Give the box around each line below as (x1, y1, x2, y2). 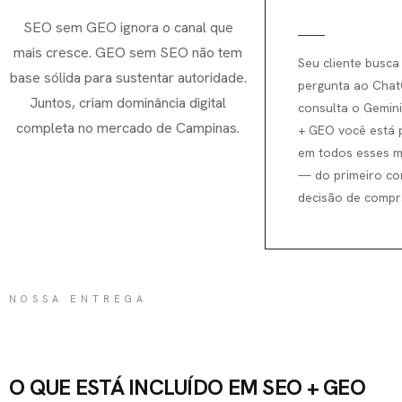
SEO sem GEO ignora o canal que (22, 17, 233, 37)
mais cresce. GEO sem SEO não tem (13, 42, 242, 62)
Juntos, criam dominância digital (30, 92, 226, 112)
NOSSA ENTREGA (9, 292, 147, 305)
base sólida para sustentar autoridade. (9, 67, 247, 87)
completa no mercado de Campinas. (16, 118, 240, 137)
